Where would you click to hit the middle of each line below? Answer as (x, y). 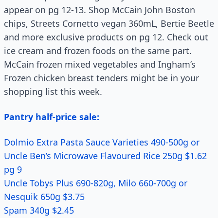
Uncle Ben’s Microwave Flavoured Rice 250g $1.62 (105, 156)
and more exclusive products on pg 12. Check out (106, 37)
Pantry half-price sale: (52, 117)
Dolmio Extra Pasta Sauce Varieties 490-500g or (102, 142)
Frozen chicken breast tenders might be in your (101, 78)
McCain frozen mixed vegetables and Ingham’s (100, 64)
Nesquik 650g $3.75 (44, 197)
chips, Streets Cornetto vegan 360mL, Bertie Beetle (109, 23)
